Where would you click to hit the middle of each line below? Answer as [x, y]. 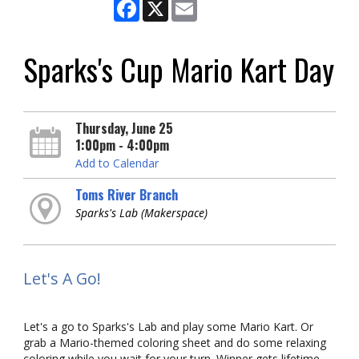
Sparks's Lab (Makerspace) [141, 213]
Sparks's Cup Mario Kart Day [179, 69]
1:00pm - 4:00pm [122, 145]
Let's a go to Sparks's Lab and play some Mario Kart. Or [168, 327]
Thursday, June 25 [124, 128]
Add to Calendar [117, 163]
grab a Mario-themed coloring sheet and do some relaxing [175, 343]
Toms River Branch [126, 195]
